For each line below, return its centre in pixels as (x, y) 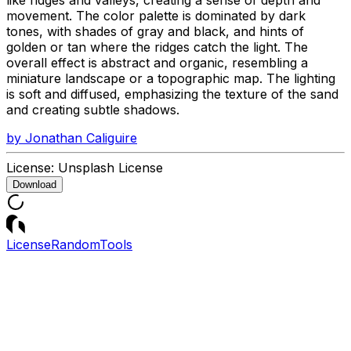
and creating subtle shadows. (93, 109)
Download (34, 184)
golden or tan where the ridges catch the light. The (157, 47)
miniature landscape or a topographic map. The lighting (171, 78)
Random (75, 244)
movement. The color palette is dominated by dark (156, 15)
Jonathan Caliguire (81, 138)
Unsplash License (110, 167)
